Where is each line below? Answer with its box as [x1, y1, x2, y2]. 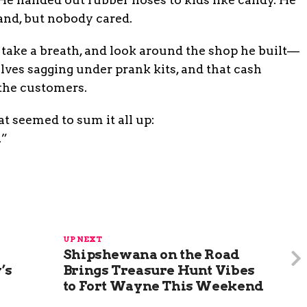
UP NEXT [62, 234, 102, 244]
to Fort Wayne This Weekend [62, 278, 264, 294]
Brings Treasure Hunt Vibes [62, 262, 255, 278]
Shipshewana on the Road [62, 247, 240, 262]
